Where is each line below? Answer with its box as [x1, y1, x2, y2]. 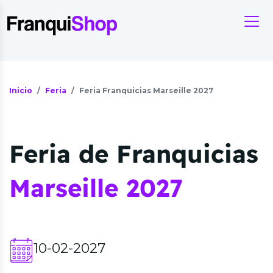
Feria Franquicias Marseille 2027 [79, 86, 213, 95]
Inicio [9, 86, 32, 95]
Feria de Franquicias [9, 138, 258, 169]
